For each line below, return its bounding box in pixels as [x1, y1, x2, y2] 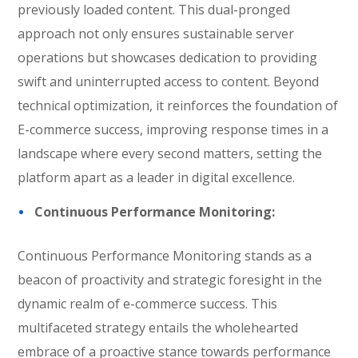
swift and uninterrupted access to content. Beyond [18, 73, 320, 90]
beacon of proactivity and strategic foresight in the [18, 271, 323, 288]
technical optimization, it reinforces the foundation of [18, 97, 339, 114]
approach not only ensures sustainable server [18, 25, 295, 42]
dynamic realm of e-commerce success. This [18, 295, 278, 312]
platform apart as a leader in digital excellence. [18, 169, 296, 186]
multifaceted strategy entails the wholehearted [18, 319, 299, 336]
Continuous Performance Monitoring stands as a [18, 247, 312, 265]
